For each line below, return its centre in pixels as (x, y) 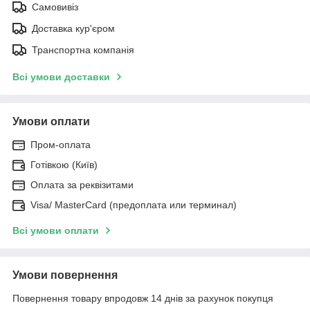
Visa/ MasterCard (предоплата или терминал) (134, 204)
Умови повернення (65, 275)
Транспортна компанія (83, 49)
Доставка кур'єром (73, 28)
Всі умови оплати (56, 230)
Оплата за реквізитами (82, 184)
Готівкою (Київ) (64, 164)
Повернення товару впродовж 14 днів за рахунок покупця (143, 298)
